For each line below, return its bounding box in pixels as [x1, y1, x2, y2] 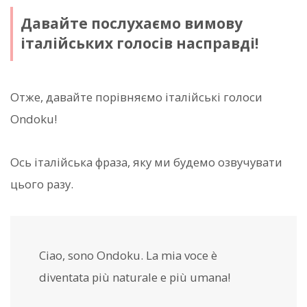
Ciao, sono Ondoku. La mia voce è [39, 247, 217, 263]
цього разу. [10, 175, 73, 192]
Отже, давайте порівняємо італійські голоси [10, 89, 262, 106]
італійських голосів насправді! [20, 34, 258, 53]
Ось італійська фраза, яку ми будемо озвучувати [10, 153, 282, 170]
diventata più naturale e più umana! [39, 269, 230, 285]
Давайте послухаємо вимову [20, 14, 243, 34]
